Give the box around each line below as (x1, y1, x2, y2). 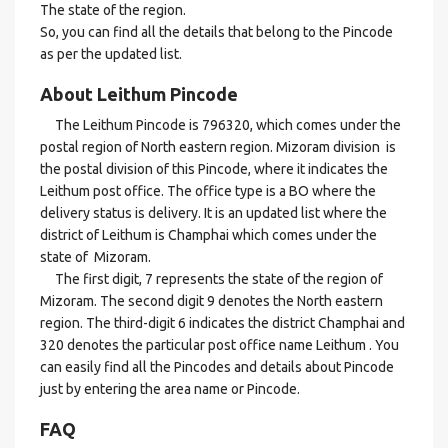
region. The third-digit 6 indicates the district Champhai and (40, 315, 405, 331)
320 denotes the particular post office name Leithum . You (40, 337, 399, 353)
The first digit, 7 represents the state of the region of (40, 271, 383, 287)
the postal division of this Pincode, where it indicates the (40, 161, 388, 177)
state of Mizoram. (40, 249, 151, 265)
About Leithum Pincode (40, 84, 238, 104)
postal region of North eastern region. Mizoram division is (40, 139, 396, 155)
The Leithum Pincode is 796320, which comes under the (40, 117, 401, 133)
